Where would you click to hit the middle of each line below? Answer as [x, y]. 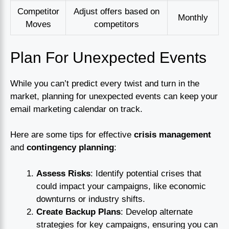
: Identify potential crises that [146, 173]
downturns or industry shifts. [91, 199]
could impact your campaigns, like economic [121, 186]
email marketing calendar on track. [76, 109]
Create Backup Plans [78, 212]
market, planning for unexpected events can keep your [114, 96]
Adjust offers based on [117, 12]
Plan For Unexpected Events [108, 57]
